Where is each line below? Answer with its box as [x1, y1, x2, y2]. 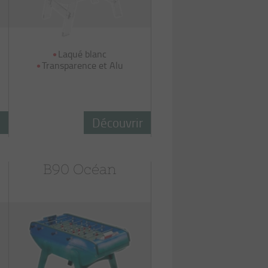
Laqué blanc [58, 47, 107, 60]
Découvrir [92, 114, 143, 131]
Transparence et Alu [41, 59, 123, 72]
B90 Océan [43, 162, 117, 177]
